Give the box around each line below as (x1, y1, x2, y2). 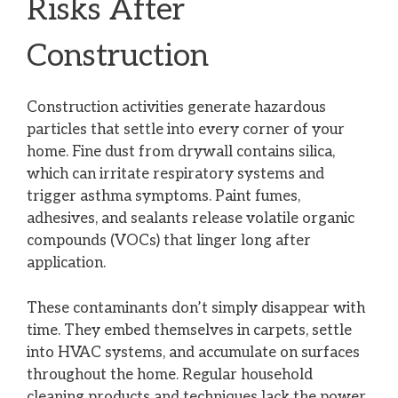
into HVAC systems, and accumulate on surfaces (27, 343, 360, 362)
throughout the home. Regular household (27, 365, 313, 384)
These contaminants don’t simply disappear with (27, 298, 365, 317)
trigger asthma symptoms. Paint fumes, (27, 187, 300, 206)
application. (27, 254, 106, 273)
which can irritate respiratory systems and (27, 165, 324, 184)
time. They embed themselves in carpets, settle (27, 321, 352, 339)
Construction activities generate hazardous (27, 99, 326, 117)
